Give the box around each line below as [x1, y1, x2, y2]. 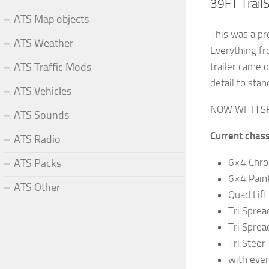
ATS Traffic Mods [14, 60, 91, 74]
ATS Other [14, 180, 60, 194]
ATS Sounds [14, 108, 69, 122]
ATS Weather [14, 36, 73, 50]
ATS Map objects [14, 12, 89, 26]
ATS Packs [14, 156, 61, 170]
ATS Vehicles [14, 84, 71, 98]
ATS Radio [14, 132, 61, 146]
